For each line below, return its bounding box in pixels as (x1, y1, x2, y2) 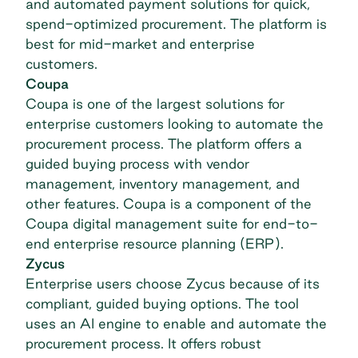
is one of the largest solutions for (69, 96, 284, 112)
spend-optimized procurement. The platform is (26, 16, 327, 32)
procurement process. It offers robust (26, 336, 261, 352)
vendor (206, 156, 249, 172)
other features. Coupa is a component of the (26, 196, 312, 212)
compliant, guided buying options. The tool (26, 296, 299, 312)
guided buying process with (26, 156, 206, 172)
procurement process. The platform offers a (26, 136, 302, 152)
